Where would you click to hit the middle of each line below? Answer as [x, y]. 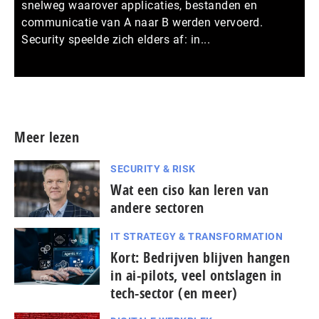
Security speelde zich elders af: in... [116, 39]
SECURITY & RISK [153, 168]
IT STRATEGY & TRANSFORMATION [197, 236]
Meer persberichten [241, 85]
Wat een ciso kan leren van [189, 189]
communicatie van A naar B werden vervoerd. [142, 22]
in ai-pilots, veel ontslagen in [196, 275]
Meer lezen [47, 137]
